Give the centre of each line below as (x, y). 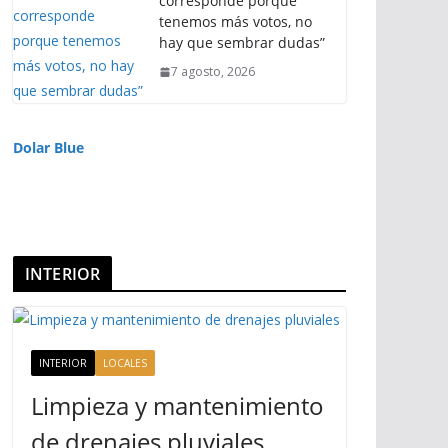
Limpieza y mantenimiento (177, 405)
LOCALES (125, 362)
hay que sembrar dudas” (242, 43)
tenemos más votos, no (235, 22)
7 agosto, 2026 (213, 72)
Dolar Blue (48, 147)
